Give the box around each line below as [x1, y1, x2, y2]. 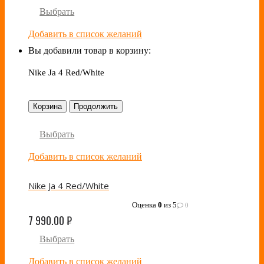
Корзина [33, 102, 62, 111]
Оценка [132, 200, 158, 210]
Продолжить [74, 102, 118, 111]
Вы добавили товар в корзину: [28, 45, 151, 56]
